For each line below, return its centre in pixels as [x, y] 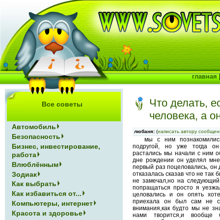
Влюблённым [35, 164]
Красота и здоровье [47, 213]
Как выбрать [34, 184]
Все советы [62, 104]
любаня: [144, 132]
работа [24, 154]
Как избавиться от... [47, 194]
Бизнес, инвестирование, [56, 146]
